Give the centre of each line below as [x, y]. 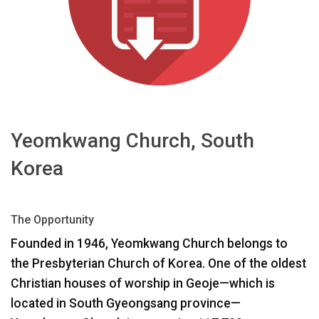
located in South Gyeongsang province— [126, 303]
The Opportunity [52, 219]
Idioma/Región [38, 25]
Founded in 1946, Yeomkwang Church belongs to [149, 243]
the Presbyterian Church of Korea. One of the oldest [158, 263]
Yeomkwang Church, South [132, 140]
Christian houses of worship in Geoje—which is [143, 283]
